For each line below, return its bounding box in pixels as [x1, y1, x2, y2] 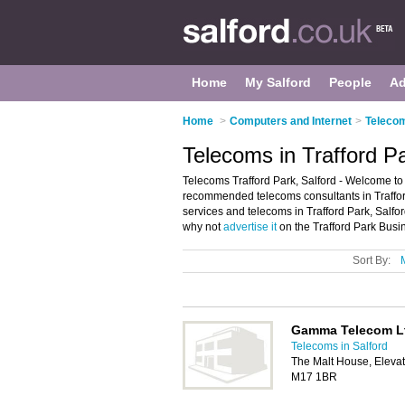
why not [183, 221, 223, 233]
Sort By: [353, 254, 391, 267]
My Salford [245, 75, 311, 89]
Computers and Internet [230, 115, 352, 127]
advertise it [223, 221, 277, 233]
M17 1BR [291, 371, 337, 383]
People [329, 75, 372, 89]
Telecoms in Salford [291, 340, 388, 353]
